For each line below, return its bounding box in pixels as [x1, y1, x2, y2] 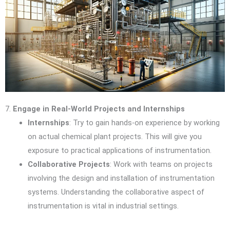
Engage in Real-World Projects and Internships [13, 104, 185, 114]
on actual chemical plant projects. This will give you [27, 132, 202, 142]
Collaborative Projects [27, 160, 110, 169]
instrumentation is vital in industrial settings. [27, 201, 179, 211]
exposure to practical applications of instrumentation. [27, 146, 212, 156]
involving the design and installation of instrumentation [27, 174, 215, 183]
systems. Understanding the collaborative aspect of [27, 187, 204, 197]
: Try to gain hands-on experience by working [69, 118, 220, 128]
